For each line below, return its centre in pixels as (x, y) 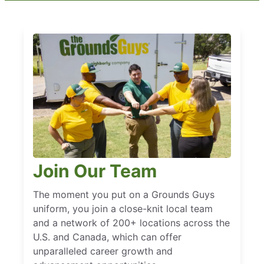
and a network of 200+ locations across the (131, 223)
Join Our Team (95, 171)
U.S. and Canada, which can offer (107, 237)
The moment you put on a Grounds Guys (124, 195)
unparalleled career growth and (103, 251)
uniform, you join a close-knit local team (123, 209)
